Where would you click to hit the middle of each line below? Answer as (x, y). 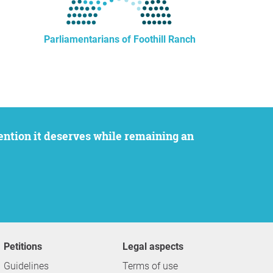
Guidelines (26, 266)
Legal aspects (156, 246)
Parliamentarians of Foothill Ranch (119, 39)
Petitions (26, 246)
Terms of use (150, 266)
